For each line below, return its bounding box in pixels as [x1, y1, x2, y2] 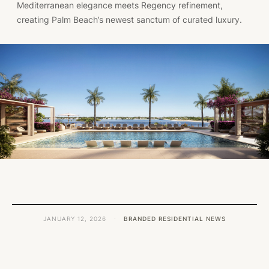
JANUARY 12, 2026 [43, 214, 106, 222]
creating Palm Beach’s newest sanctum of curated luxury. [17, 14, 242, 25]
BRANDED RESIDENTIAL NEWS [124, 214, 226, 222]
